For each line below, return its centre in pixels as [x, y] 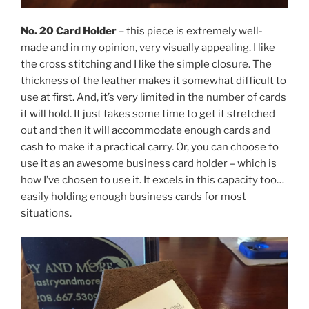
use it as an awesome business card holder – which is [149, 163]
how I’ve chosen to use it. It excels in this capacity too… [152, 180]
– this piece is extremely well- [190, 31]
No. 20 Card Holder [69, 31]
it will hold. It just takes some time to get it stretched [148, 113]
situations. [46, 213]
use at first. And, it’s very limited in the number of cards [153, 97]
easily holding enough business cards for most [133, 196]
